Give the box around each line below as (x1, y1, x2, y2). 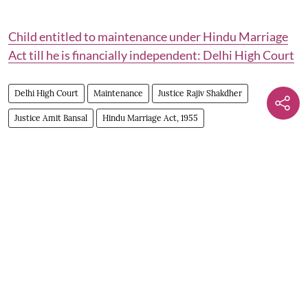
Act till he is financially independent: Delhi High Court (8, 47, 294, 63)
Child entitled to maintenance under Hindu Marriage (8, 28, 288, 44)
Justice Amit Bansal (14, 112, 87, 123)
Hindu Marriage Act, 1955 (102, 112, 198, 123)
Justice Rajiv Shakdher (158, 87, 242, 98)
